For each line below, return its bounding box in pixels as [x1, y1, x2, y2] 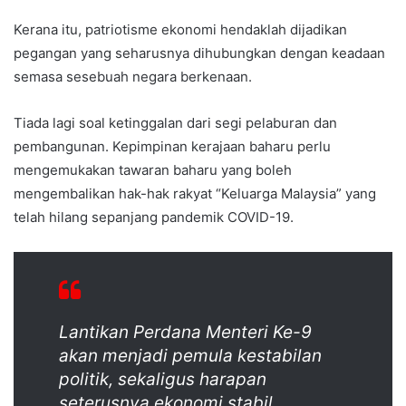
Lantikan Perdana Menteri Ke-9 [59, 322, 312, 343]
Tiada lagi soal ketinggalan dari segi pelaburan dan [14, 114, 337, 132]
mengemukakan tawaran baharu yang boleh [14, 161, 292, 179]
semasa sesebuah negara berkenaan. [14, 68, 252, 86]
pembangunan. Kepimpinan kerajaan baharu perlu [14, 138, 331, 156]
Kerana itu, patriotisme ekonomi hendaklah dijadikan [14, 21, 347, 39]
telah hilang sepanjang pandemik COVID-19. [14, 208, 294, 227]
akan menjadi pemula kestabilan [59, 345, 322, 367]
